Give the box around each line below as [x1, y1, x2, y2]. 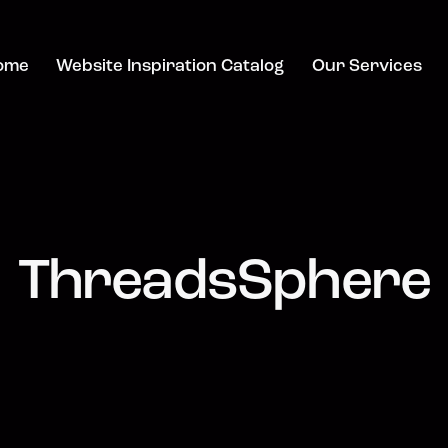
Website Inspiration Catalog [56, 58, 285, 76]
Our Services [311, 58, 422, 76]
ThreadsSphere [17, 255, 431, 313]
